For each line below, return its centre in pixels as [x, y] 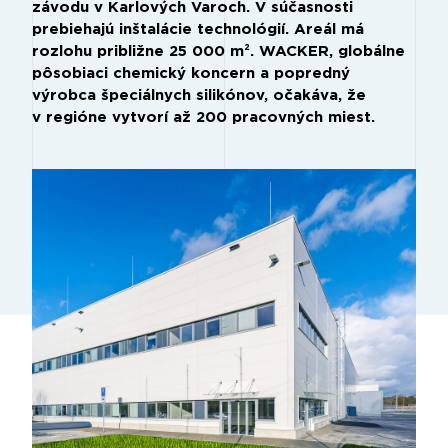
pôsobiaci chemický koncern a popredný [191, 73]
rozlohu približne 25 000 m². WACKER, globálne [218, 51]
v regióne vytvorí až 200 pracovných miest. [203, 117]
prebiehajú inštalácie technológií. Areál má [198, 29]
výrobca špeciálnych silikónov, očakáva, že [199, 95]
